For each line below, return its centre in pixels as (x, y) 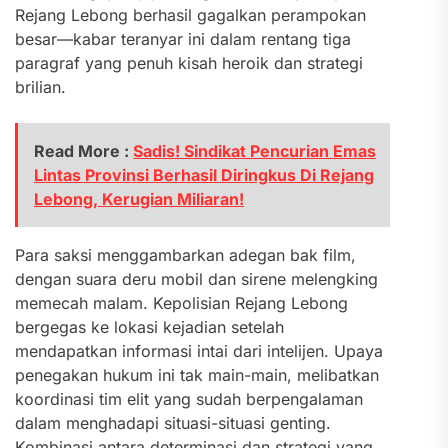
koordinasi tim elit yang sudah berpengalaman (189, 399)
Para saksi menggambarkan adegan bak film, (185, 255)
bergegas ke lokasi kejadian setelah (149, 327)
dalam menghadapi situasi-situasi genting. (173, 423)
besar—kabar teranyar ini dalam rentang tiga (183, 39)
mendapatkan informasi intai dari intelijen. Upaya (199, 351)
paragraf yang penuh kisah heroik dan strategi (189, 63)
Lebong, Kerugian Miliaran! (139, 199)
